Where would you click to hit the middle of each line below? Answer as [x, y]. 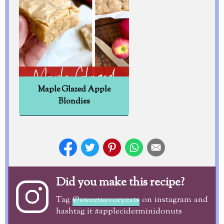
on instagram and [174, 200]
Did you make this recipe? [120, 182]
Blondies [74, 101]
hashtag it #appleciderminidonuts [119, 211]
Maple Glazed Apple [74, 89]
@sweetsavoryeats [106, 200]
